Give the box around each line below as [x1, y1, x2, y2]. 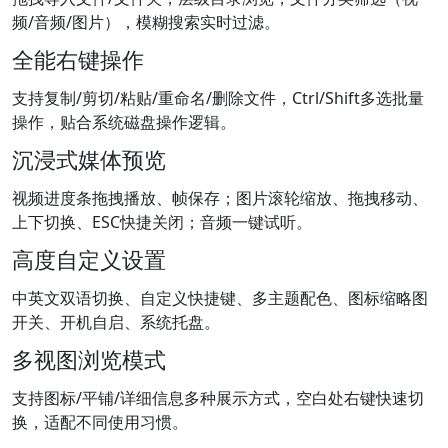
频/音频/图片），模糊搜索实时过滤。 [12, 11, 280, 34]
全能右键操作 [12, 45, 144, 75]
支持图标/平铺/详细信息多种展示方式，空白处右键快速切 [12, 387, 424, 410]
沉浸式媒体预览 [12, 145, 166, 175]
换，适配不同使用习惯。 [12, 411, 188, 434]
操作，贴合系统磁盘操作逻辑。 [12, 111, 236, 134]
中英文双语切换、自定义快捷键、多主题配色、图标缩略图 [12, 287, 428, 310]
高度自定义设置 [12, 245, 166, 275]
